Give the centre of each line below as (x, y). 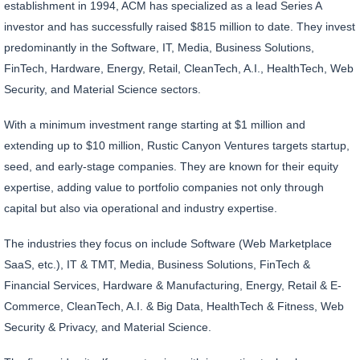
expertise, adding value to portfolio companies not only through (164, 188)
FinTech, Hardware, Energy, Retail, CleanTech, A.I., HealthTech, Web (179, 69)
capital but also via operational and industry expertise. (141, 209)
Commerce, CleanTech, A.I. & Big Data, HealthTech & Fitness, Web (174, 307)
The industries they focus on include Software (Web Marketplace (168, 244)
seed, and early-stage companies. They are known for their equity (171, 167)
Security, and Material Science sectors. (102, 90)
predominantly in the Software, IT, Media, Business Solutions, (159, 48)
